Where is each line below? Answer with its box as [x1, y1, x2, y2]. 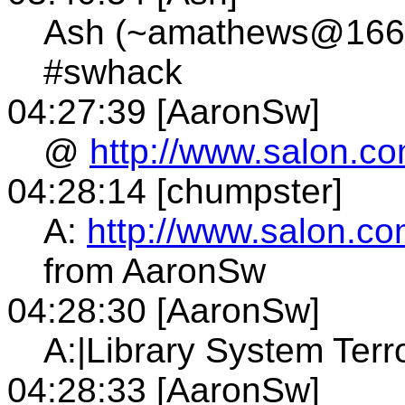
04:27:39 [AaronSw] [7, 91, 320, 131]
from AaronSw [43, 250, 266, 290]
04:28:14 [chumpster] [7, 171, 343, 211]
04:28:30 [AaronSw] [7, 290, 320, 330]
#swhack [43, 52, 183, 91]
